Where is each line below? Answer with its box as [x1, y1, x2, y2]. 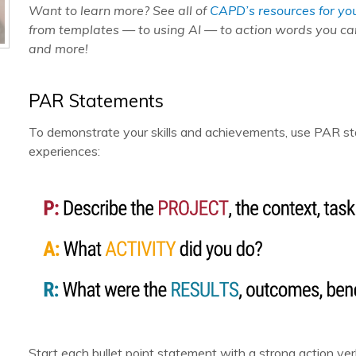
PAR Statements [29, 90, 164, 112]
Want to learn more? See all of [29, 2, 210, 18]
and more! [29, 41, 88, 56]
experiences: [29, 143, 100, 159]
